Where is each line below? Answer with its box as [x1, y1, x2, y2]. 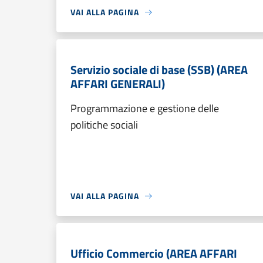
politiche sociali [70, 117, 138, 133]
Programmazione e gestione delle [70, 100, 219, 116]
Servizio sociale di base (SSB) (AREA [70, 60, 248, 79]
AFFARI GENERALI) [70, 75, 165, 93]
